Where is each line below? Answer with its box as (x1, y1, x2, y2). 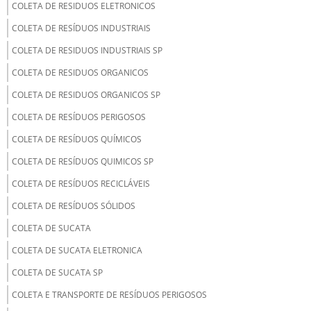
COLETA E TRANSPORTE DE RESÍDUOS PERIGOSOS (12, 289, 207, 301)
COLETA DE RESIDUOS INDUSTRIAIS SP (12, 44, 162, 57)
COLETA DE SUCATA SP (12, 267, 103, 279)
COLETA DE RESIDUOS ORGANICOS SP (12, 89, 160, 101)
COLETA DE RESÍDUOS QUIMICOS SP (12, 155, 153, 168)
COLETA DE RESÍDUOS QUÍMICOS (12, 133, 142, 146)
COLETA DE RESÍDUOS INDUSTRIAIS (12, 22, 151, 35)
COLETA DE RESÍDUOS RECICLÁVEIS (12, 178, 150, 190)
